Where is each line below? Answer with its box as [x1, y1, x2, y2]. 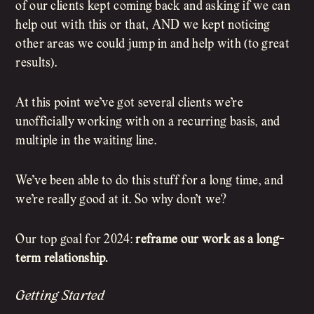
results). [15, 57, 57, 70]
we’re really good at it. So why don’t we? [15, 194, 227, 207]
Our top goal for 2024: [15, 234, 136, 247]
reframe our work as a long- [135, 234, 285, 247]
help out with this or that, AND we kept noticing [15, 20, 271, 32]
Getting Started [15, 289, 104, 303]
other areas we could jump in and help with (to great [15, 39, 289, 51]
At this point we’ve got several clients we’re [15, 97, 243, 110]
